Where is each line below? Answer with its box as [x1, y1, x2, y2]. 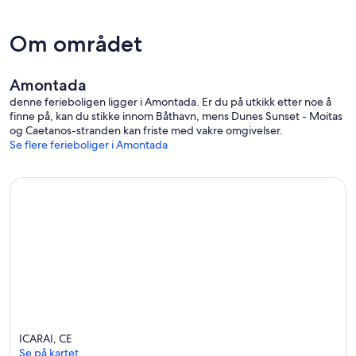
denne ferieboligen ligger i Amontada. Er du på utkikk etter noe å [10, 95, 331, 110]
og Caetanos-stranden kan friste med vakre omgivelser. [10, 123, 283, 138]
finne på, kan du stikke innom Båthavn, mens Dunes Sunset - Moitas [10, 109, 342, 124]
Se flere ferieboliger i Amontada [10, 137, 168, 153]
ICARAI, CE [19, 331, 72, 346]
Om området [10, 30, 142, 58]
